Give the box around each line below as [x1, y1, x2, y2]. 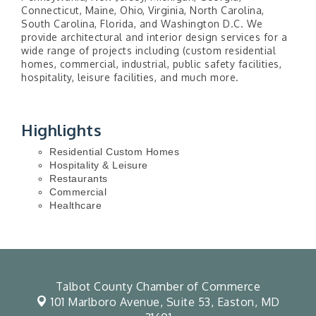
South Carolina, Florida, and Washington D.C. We [21, 18, 263, 30]
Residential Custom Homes [49, 146, 179, 158]
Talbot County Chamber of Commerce [55, 279, 261, 294]
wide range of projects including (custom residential [21, 44, 276, 57]
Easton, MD [217, 295, 280, 310]
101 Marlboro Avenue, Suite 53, [51, 295, 217, 310]
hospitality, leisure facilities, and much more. [21, 71, 239, 84]
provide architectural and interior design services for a [21, 31, 287, 44]
